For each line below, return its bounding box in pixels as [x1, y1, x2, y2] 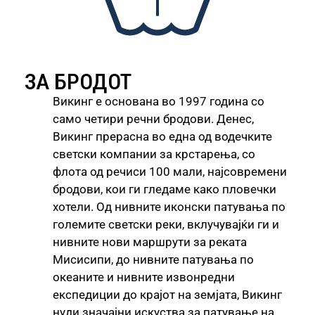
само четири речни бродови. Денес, [53, 112, 254, 127]
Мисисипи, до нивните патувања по [53, 252, 254, 267]
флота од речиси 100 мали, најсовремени [53, 165, 287, 179]
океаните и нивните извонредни [53, 270, 235, 285]
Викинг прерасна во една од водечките [53, 129, 272, 144]
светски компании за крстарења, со [53, 147, 255, 162]
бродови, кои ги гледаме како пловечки [53, 182, 276, 197]
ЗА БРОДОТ [25, 68, 131, 96]
